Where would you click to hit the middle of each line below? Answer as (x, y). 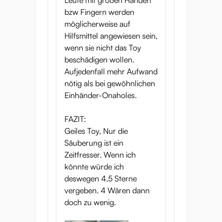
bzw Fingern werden (99, 12)
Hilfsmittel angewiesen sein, (111, 36)
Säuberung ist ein (94, 143)
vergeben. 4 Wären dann (107, 190)
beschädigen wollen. (99, 59)
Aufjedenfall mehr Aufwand (111, 71)
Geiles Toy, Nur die (96, 131)
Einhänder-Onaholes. (101, 95)
